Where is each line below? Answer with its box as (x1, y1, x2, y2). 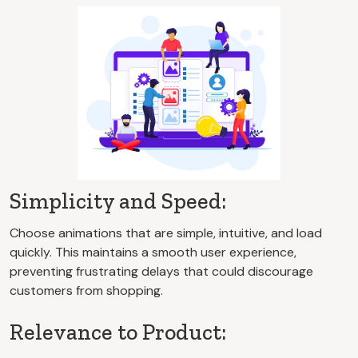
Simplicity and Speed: (10, 187, 226, 214)
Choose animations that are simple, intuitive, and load (10, 224, 322, 241)
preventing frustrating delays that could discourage (10, 262, 313, 280)
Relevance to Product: (10, 318, 226, 345)
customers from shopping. (10, 281, 163, 299)
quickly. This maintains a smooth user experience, (10, 243, 296, 261)
